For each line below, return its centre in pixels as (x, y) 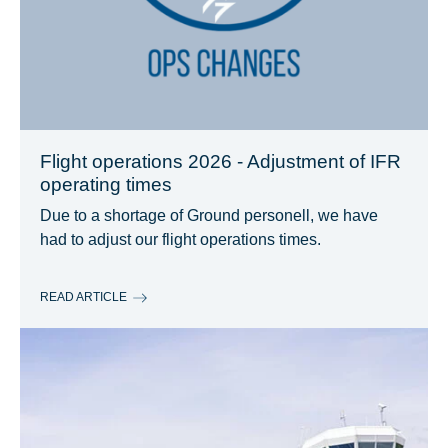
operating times (106, 184)
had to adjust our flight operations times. (180, 239)
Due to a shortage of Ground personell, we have (209, 215)
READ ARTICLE (83, 296)
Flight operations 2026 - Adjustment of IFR (220, 161)
